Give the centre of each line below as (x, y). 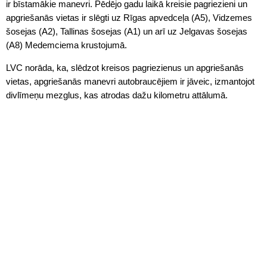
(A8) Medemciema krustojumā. (66, 45)
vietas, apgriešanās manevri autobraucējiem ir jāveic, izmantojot (130, 81)
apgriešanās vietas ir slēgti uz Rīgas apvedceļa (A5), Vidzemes (129, 17)
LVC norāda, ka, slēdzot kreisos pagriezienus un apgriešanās (125, 67)
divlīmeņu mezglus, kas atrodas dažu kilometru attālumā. (117, 95)
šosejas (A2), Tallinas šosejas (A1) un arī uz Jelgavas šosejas (127, 31)
